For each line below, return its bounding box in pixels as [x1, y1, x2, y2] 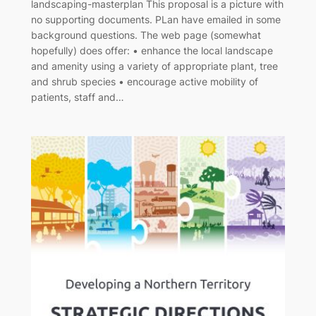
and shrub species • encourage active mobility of [30, 75, 258, 88]
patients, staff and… [30, 91, 124, 104]
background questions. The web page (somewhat [30, 29, 261, 42]
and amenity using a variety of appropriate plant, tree [30, 60, 278, 73]
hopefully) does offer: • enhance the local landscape [30, 44, 273, 57]
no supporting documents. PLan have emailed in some [30, 13, 281, 26]
